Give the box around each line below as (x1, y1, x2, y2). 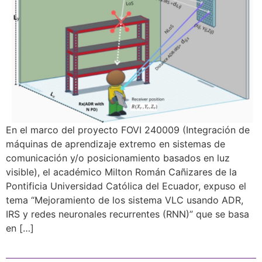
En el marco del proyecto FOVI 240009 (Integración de (6, 123, 250, 136)
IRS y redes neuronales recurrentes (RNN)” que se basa (6, 208, 249, 220)
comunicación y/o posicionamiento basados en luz (6, 151, 230, 164)
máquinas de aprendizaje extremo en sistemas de (6, 137, 225, 150)
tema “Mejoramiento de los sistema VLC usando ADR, (6, 194, 243, 206)
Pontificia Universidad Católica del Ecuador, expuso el (6, 180, 246, 192)
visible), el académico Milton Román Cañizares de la (6, 166, 237, 178)
